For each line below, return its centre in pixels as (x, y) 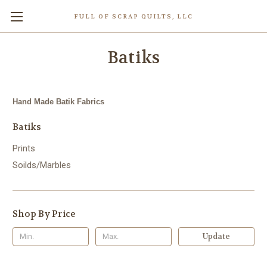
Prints (24, 148)
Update (216, 236)
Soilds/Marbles (42, 165)
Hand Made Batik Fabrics (58, 102)
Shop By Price (44, 214)
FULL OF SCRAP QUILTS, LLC (133, 16)
